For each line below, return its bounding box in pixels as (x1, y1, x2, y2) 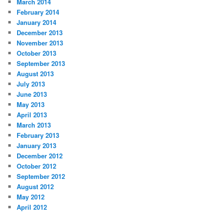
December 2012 (17, 151, 63, 161)
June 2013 (17, 89, 47, 99)
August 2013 (17, 69, 54, 79)
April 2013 (17, 110, 47, 120)
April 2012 (17, 202, 47, 212)
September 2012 (17, 172, 66, 181)
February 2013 (17, 131, 60, 140)
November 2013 (17, 38, 64, 48)
